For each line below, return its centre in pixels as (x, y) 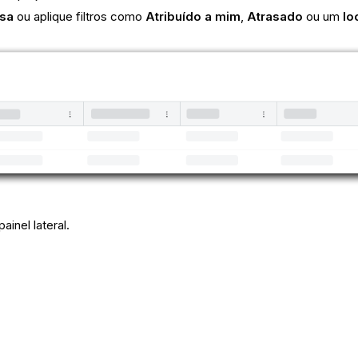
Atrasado (275, 17)
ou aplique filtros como (80, 17)
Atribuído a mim (193, 17)
